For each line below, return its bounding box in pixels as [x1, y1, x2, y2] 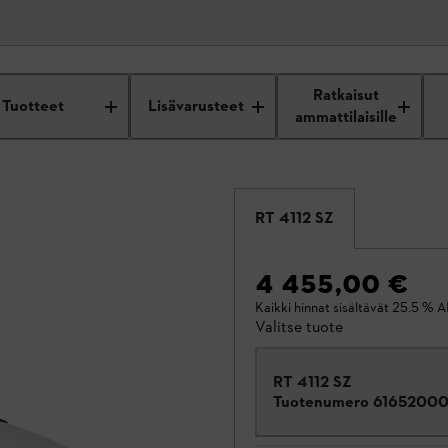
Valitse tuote [255, 317, 343, 336]
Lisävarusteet [148, 95, 245, 118]
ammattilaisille [295, 106, 398, 129]
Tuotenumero [273, 392, 369, 411]
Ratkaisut [313, 84, 380, 107]
